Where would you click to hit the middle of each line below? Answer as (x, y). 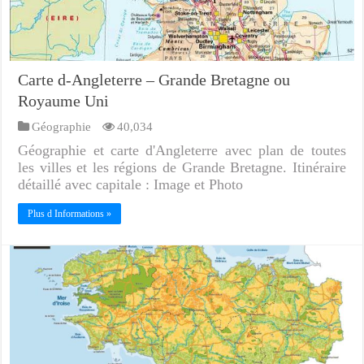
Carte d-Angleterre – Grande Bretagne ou (154, 79)
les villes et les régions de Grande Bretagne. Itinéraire (182, 167)
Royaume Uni (64, 100)
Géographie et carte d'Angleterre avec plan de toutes (182, 150)
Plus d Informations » (70, 213)
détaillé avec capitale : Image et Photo (131, 184)
